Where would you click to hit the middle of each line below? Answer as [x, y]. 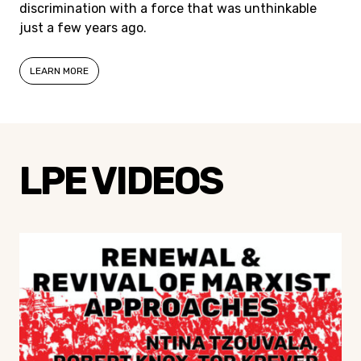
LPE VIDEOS [121, 181]
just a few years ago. [83, 28]
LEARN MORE [59, 71]
